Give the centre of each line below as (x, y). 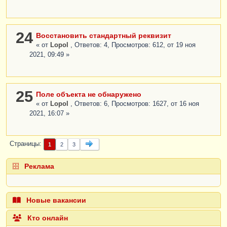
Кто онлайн (47, 218)
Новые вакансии (55, 200)
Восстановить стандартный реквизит (104, 35)
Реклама (38, 166)
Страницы (25, 144)
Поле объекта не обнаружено (89, 94)
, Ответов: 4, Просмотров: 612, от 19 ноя (133, 45)
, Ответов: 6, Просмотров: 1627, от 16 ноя (135, 104)
